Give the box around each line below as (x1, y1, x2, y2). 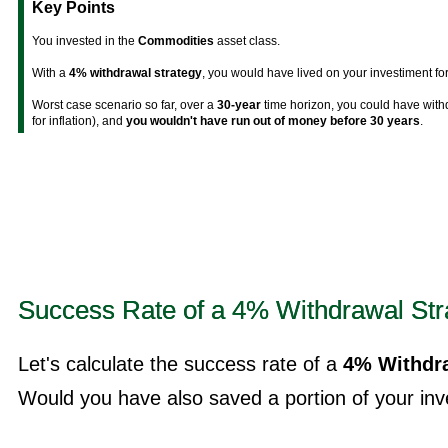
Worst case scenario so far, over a (32, 97, 217, 112)
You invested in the (32, 33, 138, 48)
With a (32, 65, 69, 80)
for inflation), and (32, 113, 126, 128)
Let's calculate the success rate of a (18, 353, 343, 376)
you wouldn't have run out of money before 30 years (126, 113, 420, 128)
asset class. (214, 33, 280, 48)
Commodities (138, 33, 214, 48)
